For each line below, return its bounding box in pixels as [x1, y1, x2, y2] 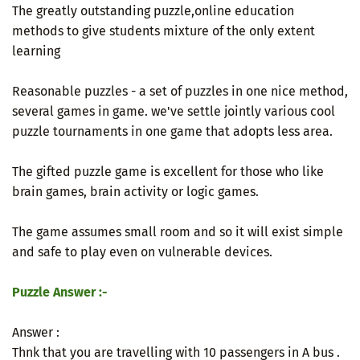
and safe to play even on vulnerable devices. [12, 243, 272, 260]
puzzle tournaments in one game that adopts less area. [12, 123, 333, 139]
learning [12, 43, 60, 59]
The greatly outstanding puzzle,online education [12, 2, 294, 18]
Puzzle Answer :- [12, 284, 108, 300]
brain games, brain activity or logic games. [12, 183, 259, 199]
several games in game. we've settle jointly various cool [12, 103, 335, 119]
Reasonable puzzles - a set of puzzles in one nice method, [12, 83, 348, 99]
